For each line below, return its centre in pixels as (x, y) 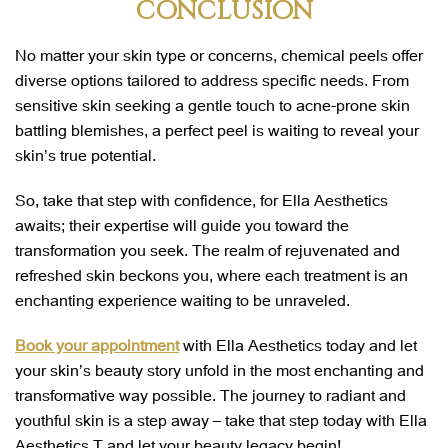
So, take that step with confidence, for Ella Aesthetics (201, 199)
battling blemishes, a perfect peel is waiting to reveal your (217, 129)
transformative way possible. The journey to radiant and (210, 394)
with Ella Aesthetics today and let (298, 344)
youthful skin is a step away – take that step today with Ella (221, 419)
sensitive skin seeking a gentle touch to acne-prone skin (212, 104)
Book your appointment (97, 344)
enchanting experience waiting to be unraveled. (182, 299)
